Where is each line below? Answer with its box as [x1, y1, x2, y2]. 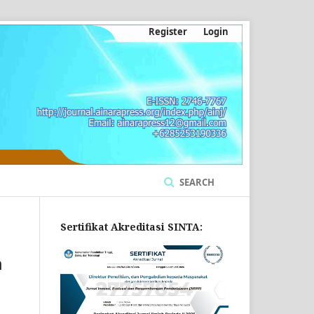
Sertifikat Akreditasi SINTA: [60, 219, 203, 233]
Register [149, 25, 187, 38]
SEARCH [177, 175, 214, 189]
